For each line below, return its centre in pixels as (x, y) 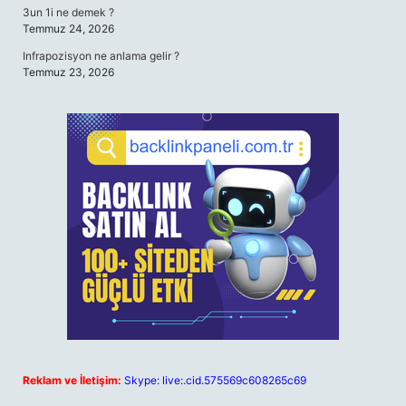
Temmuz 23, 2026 (68, 72)
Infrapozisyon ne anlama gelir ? (101, 56)
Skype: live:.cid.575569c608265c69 (215, 380)
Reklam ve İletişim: (72, 380)
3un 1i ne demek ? (68, 12)
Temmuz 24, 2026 (68, 29)
